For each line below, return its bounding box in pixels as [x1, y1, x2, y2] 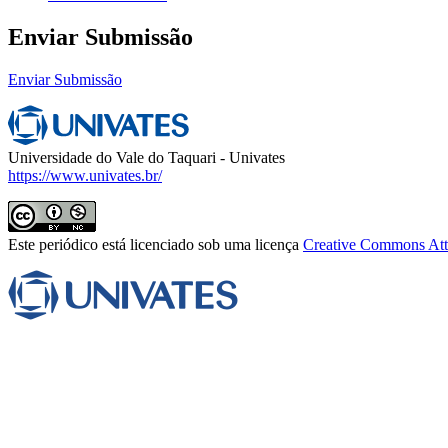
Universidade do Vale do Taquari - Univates [8, 148, 285, 166]
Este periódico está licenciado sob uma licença [8, 235, 303, 253]
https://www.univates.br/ [8, 166, 162, 184]
